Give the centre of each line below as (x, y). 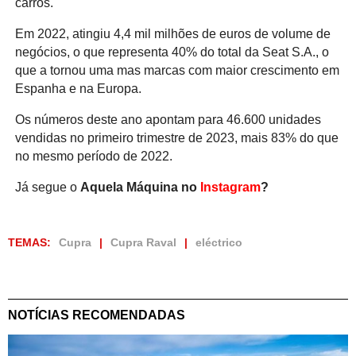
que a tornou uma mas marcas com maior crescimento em (177, 71)
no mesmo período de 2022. (93, 157)
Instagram (230, 188)
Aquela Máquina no (140, 188)
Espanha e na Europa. (78, 89)
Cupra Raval (143, 243)
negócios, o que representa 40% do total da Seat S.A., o (172, 52)
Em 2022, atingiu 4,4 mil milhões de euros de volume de (172, 34)
